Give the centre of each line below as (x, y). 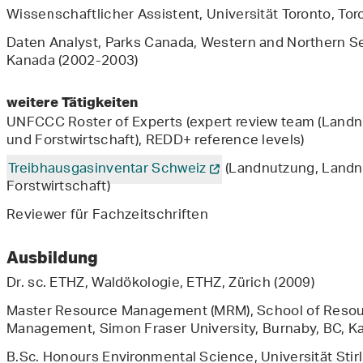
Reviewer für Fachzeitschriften (107, 216)
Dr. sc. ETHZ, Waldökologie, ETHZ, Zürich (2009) (161, 284)
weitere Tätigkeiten (72, 102)
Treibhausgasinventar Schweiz (107, 170)
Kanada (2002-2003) (73, 62)
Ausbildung (52, 257)
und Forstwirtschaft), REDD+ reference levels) (156, 141)
